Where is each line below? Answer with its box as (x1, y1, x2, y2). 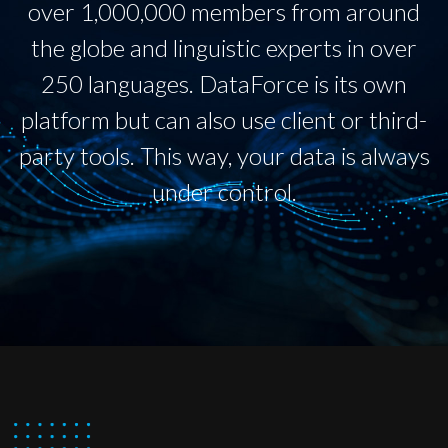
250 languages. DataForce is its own (41, 68, 407, 98)
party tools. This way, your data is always (18, 140, 430, 170)
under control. (151, 176, 297, 206)
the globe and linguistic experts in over (31, 32, 417, 62)
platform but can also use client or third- (21, 104, 427, 134)
